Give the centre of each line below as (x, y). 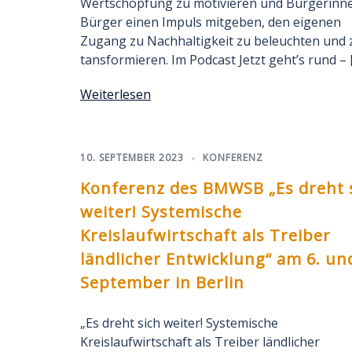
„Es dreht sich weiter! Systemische (179, 323)
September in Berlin (162, 282)
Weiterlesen (115, 94)
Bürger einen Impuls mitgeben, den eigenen (211, 22)
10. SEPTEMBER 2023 (132, 158)
